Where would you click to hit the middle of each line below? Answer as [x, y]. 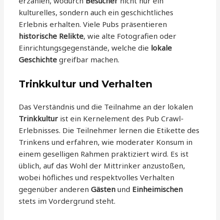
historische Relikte [51, 36]
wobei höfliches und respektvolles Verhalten [97, 177]
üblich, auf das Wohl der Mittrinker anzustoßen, [102, 165]
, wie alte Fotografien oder [130, 36]
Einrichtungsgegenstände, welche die [85, 47]
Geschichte [38, 59]
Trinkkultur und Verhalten [86, 84]
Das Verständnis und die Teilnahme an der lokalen [106, 106]
